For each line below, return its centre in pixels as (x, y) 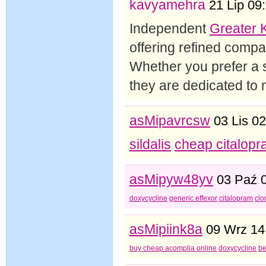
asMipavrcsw (170, 120)
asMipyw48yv (171, 179)
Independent (170, 28)
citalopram (236, 198)
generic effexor (193, 198)
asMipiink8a (166, 229)
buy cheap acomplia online (173, 248)
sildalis (150, 144)
